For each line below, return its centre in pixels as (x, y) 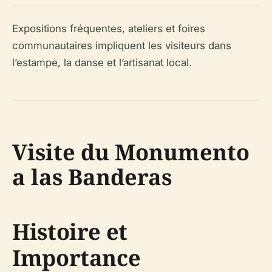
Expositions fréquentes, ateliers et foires (109, 29)
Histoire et (70, 232)
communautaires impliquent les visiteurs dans (122, 46)
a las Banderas (92, 177)
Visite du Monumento (131, 152)
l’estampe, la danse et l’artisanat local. (102, 63)
